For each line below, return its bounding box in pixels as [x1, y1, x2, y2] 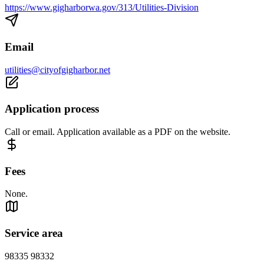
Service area [5, 227, 63, 240]
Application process [5, 103, 99, 115]
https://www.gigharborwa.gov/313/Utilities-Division [5, 2, 199, 13]
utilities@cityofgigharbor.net [5, 64, 110, 75]
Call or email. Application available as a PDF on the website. [5, 127, 230, 137]
